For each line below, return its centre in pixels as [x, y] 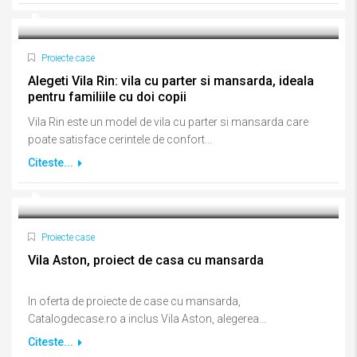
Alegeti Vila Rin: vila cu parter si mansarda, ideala [171, 81]
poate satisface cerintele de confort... [120, 139]
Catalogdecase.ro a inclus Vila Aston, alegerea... [147, 319]
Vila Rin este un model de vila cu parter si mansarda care [168, 122]
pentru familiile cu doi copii [107, 97]
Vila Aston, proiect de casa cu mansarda [146, 260]
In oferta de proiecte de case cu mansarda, [134, 301]
